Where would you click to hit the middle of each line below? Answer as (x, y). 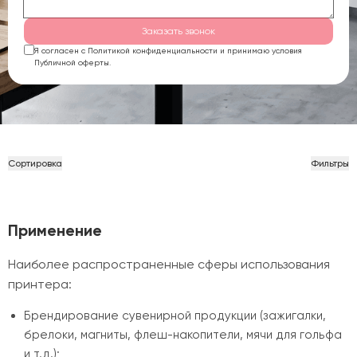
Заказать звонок (178, 31)
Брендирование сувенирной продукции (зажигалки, (175, 316)
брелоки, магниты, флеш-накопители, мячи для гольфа (183, 335)
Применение (55, 230)
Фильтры (330, 163)
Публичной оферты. (73, 63)
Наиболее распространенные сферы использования (169, 264)
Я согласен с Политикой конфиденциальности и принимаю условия (168, 51)
